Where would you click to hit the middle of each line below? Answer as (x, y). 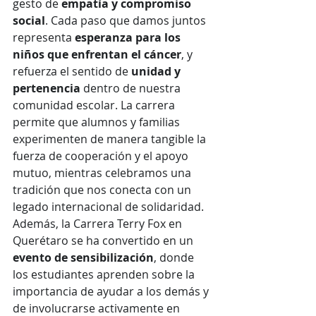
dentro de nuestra (132, 88)
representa (44, 37)
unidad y (157, 71)
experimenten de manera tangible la (111, 139)
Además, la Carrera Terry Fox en (99, 224)
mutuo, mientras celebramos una (103, 173)
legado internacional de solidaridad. (108, 207)
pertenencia (47, 88)
